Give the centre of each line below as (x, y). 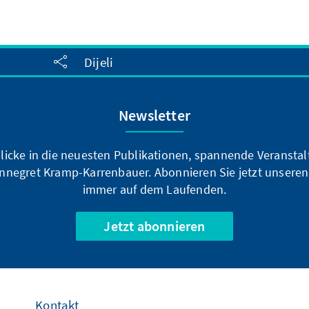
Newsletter (154, 115)
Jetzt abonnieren (154, 226)
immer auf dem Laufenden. (154, 189)
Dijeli (99, 62)
